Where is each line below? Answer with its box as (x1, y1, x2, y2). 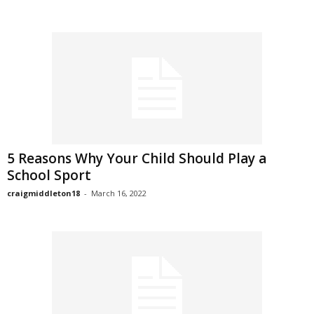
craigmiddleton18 (7, 188, 80, 198)
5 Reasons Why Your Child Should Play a (7, 149, 266, 168)
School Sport (7, 166, 91, 184)
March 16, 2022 (91, 188, 146, 198)
